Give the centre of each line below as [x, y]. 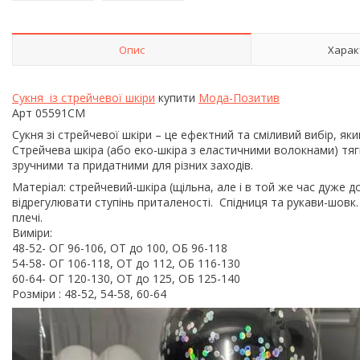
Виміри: [32, 232]
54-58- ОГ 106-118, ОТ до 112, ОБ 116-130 [126, 263]
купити [177, 97]
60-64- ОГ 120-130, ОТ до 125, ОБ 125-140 [126, 278]
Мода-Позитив [239, 97]
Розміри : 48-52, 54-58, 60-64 [89, 293]
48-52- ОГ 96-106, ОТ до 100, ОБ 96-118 [120, 247]
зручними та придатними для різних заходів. [133, 165]
